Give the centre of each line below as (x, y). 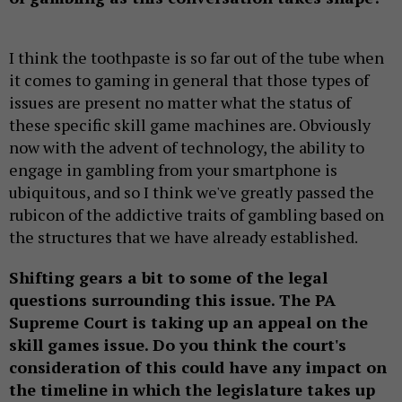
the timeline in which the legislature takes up (192, 389)
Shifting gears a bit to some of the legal (168, 277)
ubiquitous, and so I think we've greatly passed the (192, 192)
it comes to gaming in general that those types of (189, 79)
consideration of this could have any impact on (198, 367)
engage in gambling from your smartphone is (173, 169)
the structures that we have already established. (184, 236)
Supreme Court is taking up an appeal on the (188, 322)
